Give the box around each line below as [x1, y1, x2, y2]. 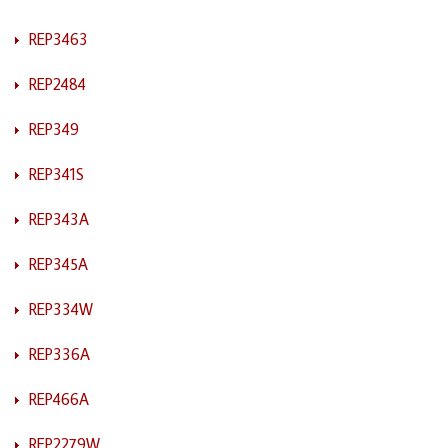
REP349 [29, 118, 79, 139]
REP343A [29, 208, 89, 229]
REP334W [29, 298, 93, 319]
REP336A [29, 343, 90, 364]
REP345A [29, 253, 88, 274]
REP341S [29, 163, 84, 184]
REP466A [29, 388, 89, 409]
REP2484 [29, 73, 86, 94]
